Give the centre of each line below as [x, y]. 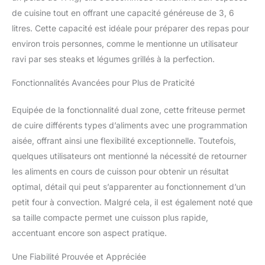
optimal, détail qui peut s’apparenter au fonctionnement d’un [129, 186]
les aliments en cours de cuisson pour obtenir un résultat [120, 171]
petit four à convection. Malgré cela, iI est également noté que [132, 202]
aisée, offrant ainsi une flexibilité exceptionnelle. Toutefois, [124, 140]
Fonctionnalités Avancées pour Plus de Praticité [103, 82]
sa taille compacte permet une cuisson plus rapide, [110, 217]
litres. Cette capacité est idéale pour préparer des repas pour [130, 28]
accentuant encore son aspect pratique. [89, 232]
